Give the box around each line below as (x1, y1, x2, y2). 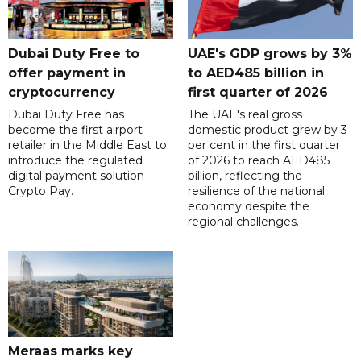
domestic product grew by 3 (187, 122, 347, 137)
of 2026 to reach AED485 (187, 152, 330, 168)
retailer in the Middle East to (8, 137, 167, 152)
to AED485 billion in (187, 64, 324, 81)
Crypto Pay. (8, 183, 73, 198)
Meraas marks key (8, 342, 133, 359)
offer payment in (8, 64, 126, 81)
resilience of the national (187, 183, 325, 198)
